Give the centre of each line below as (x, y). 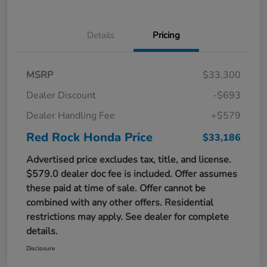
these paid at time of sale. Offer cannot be (116, 188)
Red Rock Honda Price (89, 137)
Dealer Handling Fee (71, 115)
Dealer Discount (61, 95)
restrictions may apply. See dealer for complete (128, 217)
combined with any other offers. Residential (120, 202)
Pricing (166, 35)
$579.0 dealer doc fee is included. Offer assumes (132, 174)
